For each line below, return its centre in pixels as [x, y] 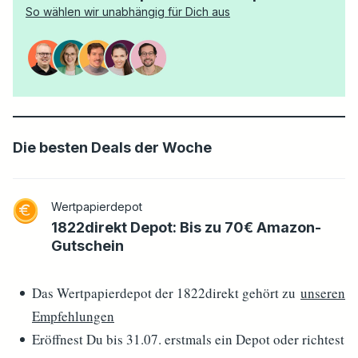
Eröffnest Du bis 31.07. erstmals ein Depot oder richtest [188, 339]
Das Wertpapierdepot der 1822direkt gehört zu [166, 293]
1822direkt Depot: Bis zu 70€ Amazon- [186, 227]
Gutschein [88, 246]
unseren [323, 293]
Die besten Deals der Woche [112, 147]
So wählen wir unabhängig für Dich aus [128, 12]
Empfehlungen [73, 316]
